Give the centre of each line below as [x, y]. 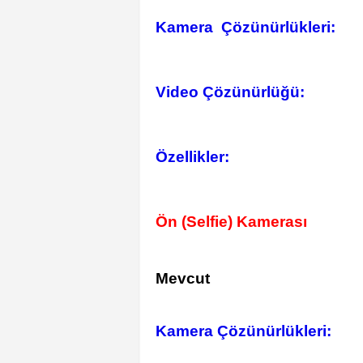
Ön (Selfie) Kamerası [231, 222]
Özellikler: [192, 157]
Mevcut [183, 278]
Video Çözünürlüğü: [230, 92]
